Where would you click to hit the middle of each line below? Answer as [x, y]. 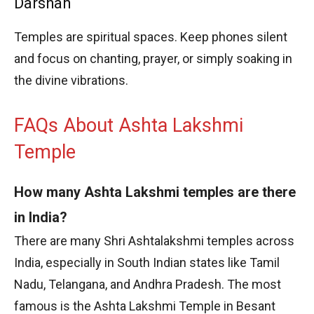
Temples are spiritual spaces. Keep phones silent [151, 36]
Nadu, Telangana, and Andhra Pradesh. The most [148, 284]
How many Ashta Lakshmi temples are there [155, 192]
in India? [41, 217]
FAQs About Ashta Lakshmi [129, 125]
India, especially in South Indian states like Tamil [147, 262]
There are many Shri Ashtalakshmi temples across [154, 240]
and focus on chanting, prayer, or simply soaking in [153, 58]
